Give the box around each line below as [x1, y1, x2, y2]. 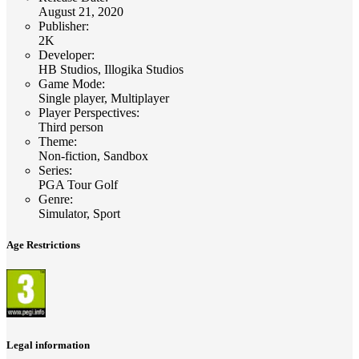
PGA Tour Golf [38, 178, 118, 192]
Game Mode [38, 77, 102, 91]
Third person [38, 120, 103, 135]
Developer [38, 48, 91, 63]
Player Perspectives [38, 106, 136, 120]
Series [38, 163, 69, 178]
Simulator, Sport [38, 207, 120, 221]
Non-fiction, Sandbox [38, 149, 148, 163]
